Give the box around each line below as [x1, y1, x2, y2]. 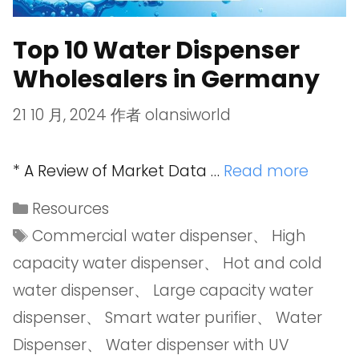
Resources [32, 197, 110, 220]
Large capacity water [153, 279, 313, 301]
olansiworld [145, 103, 231, 126]
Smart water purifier [105, 306, 256, 329]
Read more [224, 159, 309, 182]
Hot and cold [223, 252, 322, 274]
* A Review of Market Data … [13, 159, 224, 182]
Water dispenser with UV [106, 333, 289, 356]
